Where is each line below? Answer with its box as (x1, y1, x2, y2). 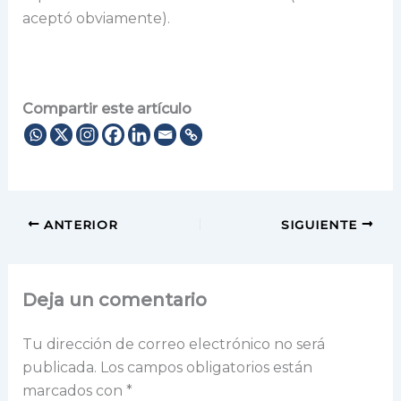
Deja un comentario (21, 289, 207, 311)
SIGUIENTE (280, 217, 362, 232)
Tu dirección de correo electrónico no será (21, 336, 325, 354)
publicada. (21, 359, 97, 377)
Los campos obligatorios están (99, 359, 312, 377)
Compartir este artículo (21, 100, 192, 118)
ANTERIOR (39, 217, 118, 232)
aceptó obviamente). (21, 9, 170, 27)
